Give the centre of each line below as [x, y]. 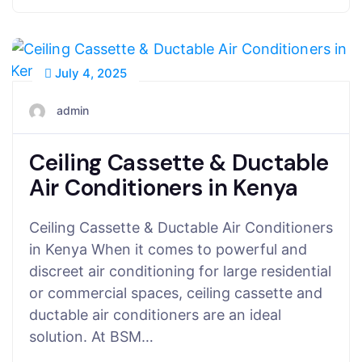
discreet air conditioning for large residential [180, 271]
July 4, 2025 [89, 73]
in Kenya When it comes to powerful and [168, 249]
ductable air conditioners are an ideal [155, 314]
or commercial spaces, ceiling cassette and [176, 293]
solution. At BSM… [91, 336]
